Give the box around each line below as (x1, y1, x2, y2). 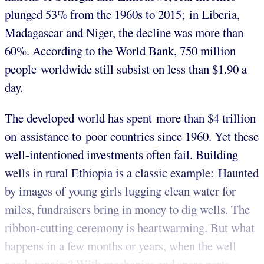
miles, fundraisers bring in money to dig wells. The (5, 201, 250, 218)
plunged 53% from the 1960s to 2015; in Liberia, (5, 6, 240, 23)
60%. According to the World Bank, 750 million (5, 42, 236, 60)
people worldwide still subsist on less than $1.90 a (5, 61, 247, 78)
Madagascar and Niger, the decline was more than (5, 24, 243, 41)
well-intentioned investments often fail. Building (5, 146, 238, 163)
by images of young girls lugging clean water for (5, 183, 236, 200)
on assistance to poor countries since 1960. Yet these (5, 128, 259, 145)
